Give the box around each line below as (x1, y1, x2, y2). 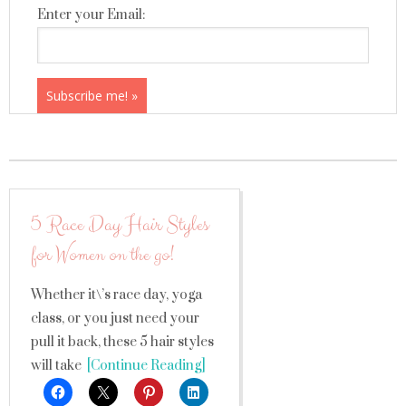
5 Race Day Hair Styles (31, 211, 208, 239)
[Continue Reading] (82, 357, 206, 374)
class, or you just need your (31, 310, 199, 327)
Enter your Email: (37, 6, 145, 24)
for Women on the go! (31, 241, 174, 269)
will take (31, 357, 82, 374)
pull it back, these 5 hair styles (31, 333, 214, 351)
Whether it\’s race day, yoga (31, 286, 202, 304)
